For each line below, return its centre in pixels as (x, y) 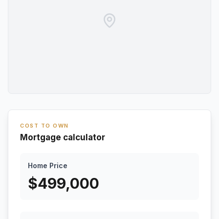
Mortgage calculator (63, 137)
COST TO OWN (44, 126)
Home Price (48, 165)
